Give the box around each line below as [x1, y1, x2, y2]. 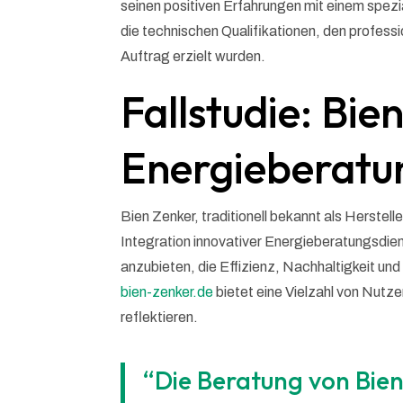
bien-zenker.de [121, 284, 214, 300]
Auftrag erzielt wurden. [121, 49, 266, 65]
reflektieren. [121, 309, 199, 326]
